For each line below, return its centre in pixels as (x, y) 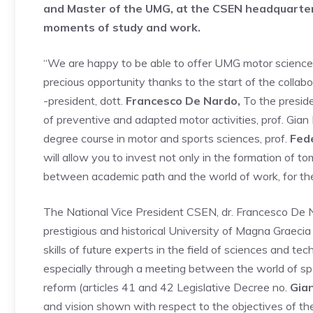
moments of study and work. (122, 27)
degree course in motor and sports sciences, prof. (167, 138)
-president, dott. (83, 101)
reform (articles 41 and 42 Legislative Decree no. (165, 287)
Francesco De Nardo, (182, 101)
